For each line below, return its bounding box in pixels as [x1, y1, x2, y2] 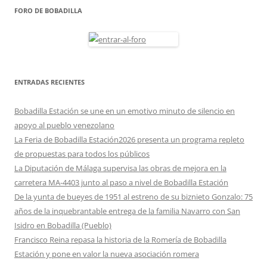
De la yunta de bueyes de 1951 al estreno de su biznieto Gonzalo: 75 [14, 191, 253, 203]
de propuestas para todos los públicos [14, 148, 150, 160]
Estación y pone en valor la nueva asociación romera [14, 249, 199, 260]
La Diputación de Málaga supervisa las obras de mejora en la [14, 163, 226, 174]
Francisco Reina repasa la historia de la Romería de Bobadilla [14, 234, 226, 246]
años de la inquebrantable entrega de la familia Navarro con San [14, 206, 240, 217]
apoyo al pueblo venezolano [14, 120, 114, 131]
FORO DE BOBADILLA [14, 6, 82, 15]
